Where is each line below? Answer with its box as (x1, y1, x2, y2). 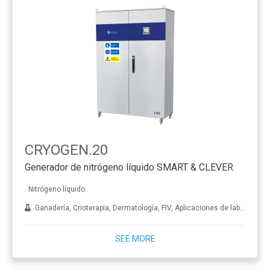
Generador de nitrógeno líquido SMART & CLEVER (25, 162, 233, 174)
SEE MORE (115, 233, 155, 243)
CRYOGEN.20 (25, 141, 108, 159)
